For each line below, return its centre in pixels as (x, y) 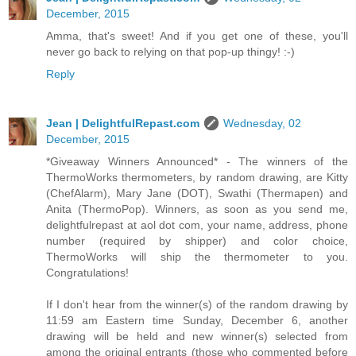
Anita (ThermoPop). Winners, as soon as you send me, (197, 209)
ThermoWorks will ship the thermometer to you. (197, 256)
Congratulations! (87, 272)
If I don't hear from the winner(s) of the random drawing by (197, 304)
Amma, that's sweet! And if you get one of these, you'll (197, 35)
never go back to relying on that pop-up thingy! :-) (170, 51)
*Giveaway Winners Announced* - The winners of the (197, 161)
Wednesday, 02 (262, 123)
